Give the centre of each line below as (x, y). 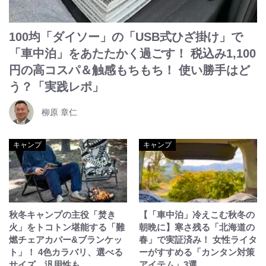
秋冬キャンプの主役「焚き (62, 215)
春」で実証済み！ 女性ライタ (198, 240)
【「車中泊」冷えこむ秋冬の (197, 215)
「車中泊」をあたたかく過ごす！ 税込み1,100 (132, 53)
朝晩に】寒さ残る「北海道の (197, 227)
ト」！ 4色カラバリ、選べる (66, 252)
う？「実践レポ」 (56, 87)
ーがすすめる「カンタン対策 (197, 252)
